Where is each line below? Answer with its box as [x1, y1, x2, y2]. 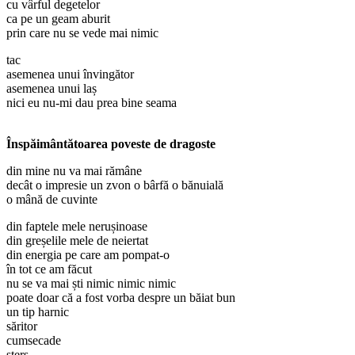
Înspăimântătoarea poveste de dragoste [6, 136, 216, 151]
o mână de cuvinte [6, 192, 97, 206]
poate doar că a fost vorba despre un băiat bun [6, 290, 235, 304]
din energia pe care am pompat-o [6, 247, 170, 261]
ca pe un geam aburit [6, 11, 110, 25]
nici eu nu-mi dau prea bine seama [6, 95, 177, 109]
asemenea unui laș [6, 81, 97, 95]
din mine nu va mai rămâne [6, 163, 142, 177]
